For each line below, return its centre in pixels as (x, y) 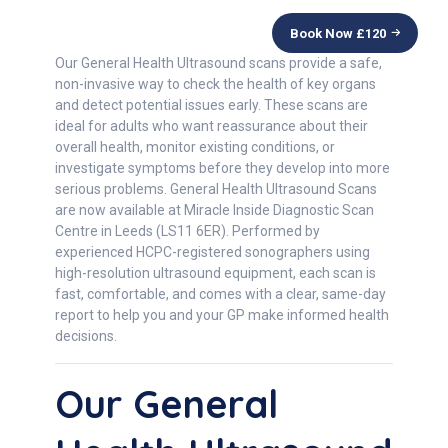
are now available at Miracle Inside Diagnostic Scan (214, 210)
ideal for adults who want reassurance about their (211, 126)
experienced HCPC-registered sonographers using (212, 252)
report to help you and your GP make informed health (222, 315)
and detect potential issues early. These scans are (211, 105)
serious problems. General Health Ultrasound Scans (216, 189)
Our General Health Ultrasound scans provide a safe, (218, 63)
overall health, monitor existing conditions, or (195, 147)
